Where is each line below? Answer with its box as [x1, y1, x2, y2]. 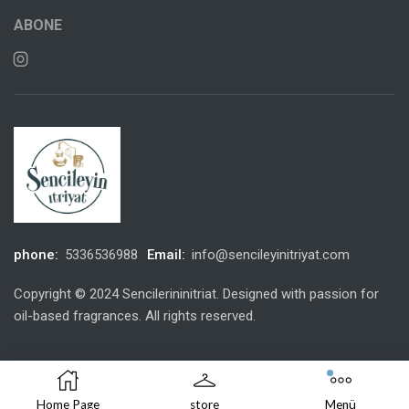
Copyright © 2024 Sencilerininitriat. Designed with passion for [14, 285, 379, 302]
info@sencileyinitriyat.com [192, 246, 350, 263]
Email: [147, 246, 185, 263]
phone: [14, 246, 58, 263]
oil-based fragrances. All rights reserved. [14, 307, 256, 324]
